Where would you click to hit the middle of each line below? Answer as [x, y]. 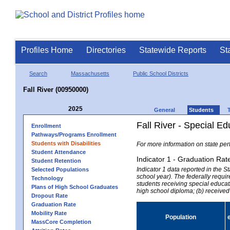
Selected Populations [60, 169]
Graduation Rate [54, 204]
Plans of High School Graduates [75, 187]
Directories [106, 50]
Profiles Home [47, 50]
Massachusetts [90, 73]
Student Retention [56, 160]
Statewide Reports [173, 50]
